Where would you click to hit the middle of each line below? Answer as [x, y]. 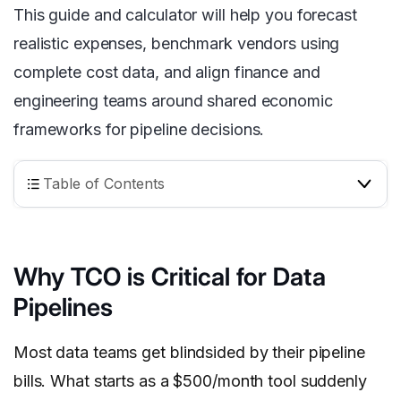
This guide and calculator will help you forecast [185, 15]
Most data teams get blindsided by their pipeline [189, 353]
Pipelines [63, 307]
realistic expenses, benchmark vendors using [177, 44]
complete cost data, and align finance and [167, 73]
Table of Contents [104, 184]
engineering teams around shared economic [173, 101]
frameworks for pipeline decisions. [139, 130]
